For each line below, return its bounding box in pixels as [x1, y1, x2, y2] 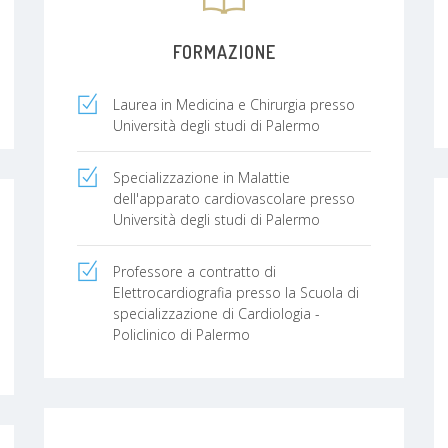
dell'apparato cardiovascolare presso [113, 188, 355, 208]
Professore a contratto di [113, 261, 276, 281]
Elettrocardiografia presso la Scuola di [113, 282, 359, 302]
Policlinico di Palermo [113, 324, 250, 344]
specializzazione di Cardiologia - [113, 303, 320, 323]
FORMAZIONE [172, 40, 276, 63]
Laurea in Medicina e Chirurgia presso [113, 94, 355, 114]
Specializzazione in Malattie [113, 167, 290, 187]
